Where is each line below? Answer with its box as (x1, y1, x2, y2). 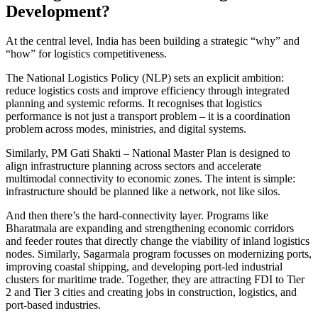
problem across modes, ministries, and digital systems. (6, 123, 249, 136)
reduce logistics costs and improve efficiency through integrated (6, 84, 290, 97)
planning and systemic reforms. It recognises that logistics (6, 97, 262, 110)
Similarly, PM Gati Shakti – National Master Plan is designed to (6, 147, 290, 160)
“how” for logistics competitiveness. (6, 48, 167, 60)
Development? (6, 1, 110, 21)
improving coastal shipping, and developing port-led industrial (6, 261, 283, 273)
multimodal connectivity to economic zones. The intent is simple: (6, 172, 295, 185)
